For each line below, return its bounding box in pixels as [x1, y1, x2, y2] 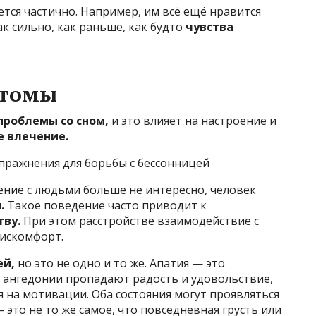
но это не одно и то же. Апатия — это [15, 255, 225, 272]
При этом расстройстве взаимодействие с [20, 213, 259, 229]
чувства [186, 19, 233, 35]
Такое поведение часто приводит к [4, 197, 207, 214]
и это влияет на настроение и [109, 113, 276, 129]
